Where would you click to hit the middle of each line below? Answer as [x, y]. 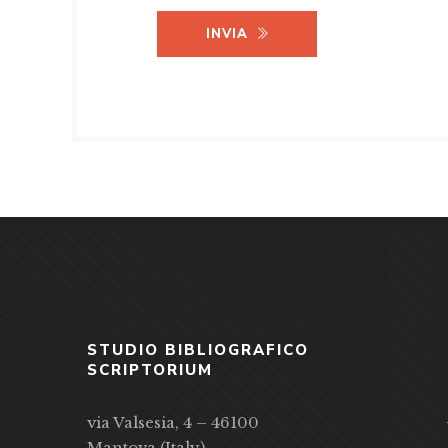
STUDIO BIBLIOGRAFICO [198, 350]
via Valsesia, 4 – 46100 [173, 423]
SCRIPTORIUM [150, 370]
